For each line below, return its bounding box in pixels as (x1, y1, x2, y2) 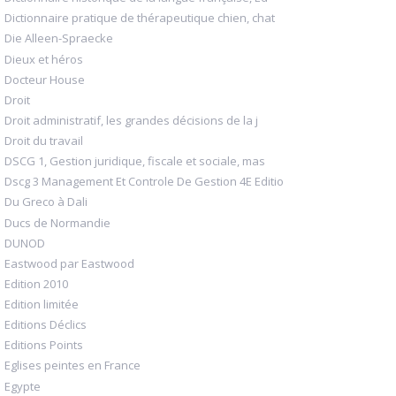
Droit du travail (4, 133, 83, 149)
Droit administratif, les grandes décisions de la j (4, 111, 258, 128)
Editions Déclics (4, 316, 87, 333)
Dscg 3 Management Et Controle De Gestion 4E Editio (4, 173, 284, 190)
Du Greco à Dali (4, 194, 88, 210)
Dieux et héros (4, 50, 83, 67)
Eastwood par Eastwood (4, 255, 134, 271)
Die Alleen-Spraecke (4, 30, 113, 47)
